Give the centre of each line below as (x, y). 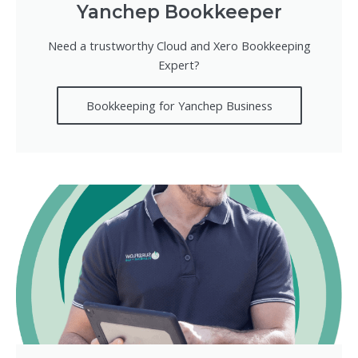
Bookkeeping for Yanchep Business (179, 105)
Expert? (179, 64)
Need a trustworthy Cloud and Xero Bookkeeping (179, 45)
